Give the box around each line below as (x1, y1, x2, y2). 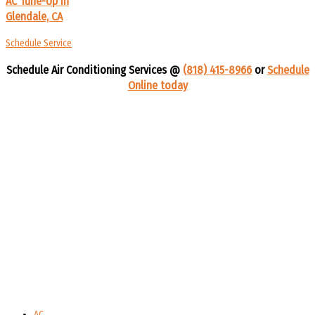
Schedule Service (6, 37, 72, 50)
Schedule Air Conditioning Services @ (6, 63, 183, 77)
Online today (127, 79, 188, 93)
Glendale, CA (6, 10, 63, 24)
